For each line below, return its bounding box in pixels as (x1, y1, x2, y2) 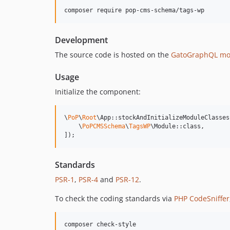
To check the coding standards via (55, 194, 174, 203)
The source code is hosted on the (55, 50, 171, 60)
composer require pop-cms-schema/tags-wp (64, 7, 204, 14)
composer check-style (64, 221, 136, 228)
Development (55, 34, 108, 46)
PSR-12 (116, 175, 139, 184)
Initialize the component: (55, 87, 141, 97)
